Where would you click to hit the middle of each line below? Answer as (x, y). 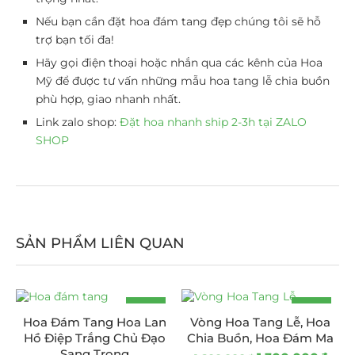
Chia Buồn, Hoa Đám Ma (260, 338)
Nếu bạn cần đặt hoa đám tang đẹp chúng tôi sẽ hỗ (178, 21)
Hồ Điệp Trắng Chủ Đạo (95, 338)
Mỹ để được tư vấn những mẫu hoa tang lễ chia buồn (183, 80)
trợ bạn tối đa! (75, 39)
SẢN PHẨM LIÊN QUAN (100, 243)
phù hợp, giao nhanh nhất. (108, 99)
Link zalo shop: (78, 122)
